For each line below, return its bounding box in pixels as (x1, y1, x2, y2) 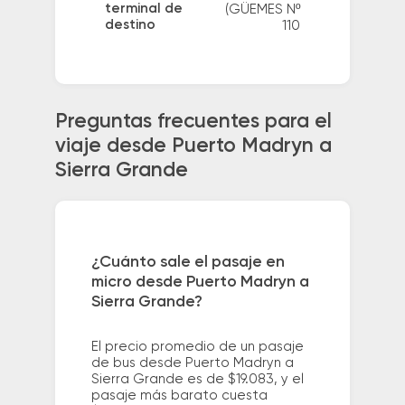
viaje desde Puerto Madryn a (54, 137, 332, 157)
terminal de (104, 2, 183, 16)
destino (104, 18, 155, 33)
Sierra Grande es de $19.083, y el (90, 372, 304, 387)
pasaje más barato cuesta (90, 389, 268, 403)
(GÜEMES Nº (224, 3, 300, 17)
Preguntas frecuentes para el (54, 112, 332, 133)
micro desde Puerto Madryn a (90, 274, 309, 291)
